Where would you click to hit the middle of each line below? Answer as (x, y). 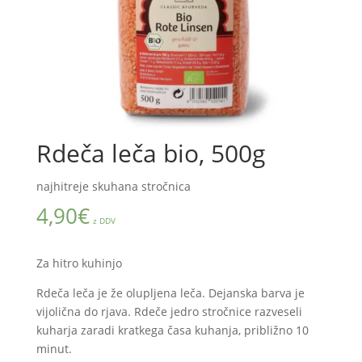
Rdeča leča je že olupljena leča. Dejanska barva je (170, 293)
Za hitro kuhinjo (79, 263)
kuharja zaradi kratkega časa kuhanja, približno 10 (172, 330)
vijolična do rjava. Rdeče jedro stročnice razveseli (169, 312)
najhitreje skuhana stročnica (113, 187)
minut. (54, 349)
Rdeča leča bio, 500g (150, 154)
